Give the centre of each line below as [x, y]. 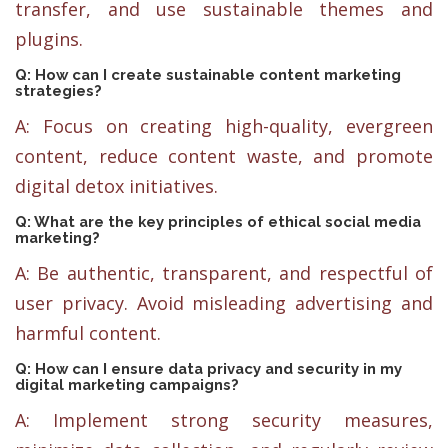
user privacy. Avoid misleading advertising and [224, 303]
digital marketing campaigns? [127, 385]
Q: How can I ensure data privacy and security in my [208, 369]
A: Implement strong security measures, [224, 420]
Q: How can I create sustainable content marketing [208, 74]
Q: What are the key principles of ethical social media [218, 221]
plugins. [49, 38]
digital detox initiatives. [116, 185]
